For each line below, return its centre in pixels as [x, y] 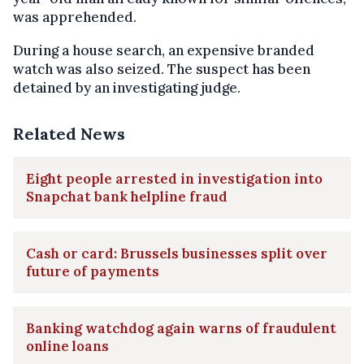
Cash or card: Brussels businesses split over [177, 253]
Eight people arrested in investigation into [174, 178]
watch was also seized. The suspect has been [162, 69]
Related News [69, 133]
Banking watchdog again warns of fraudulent [181, 328]
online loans [67, 346]
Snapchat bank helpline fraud [127, 196]
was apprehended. [75, 17]
